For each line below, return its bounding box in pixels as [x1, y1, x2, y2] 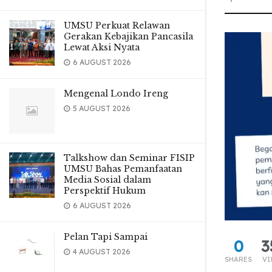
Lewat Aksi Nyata [64, 42, 140, 53]
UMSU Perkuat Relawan [64, 20, 170, 31]
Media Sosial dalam [64, 174, 151, 185]
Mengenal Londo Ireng [64, 88, 168, 99]
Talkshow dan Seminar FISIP [64, 152, 195, 163]
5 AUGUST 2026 [71, 104, 131, 113]
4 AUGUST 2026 [71, 247, 131, 256]
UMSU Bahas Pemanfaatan [64, 163, 182, 174]
